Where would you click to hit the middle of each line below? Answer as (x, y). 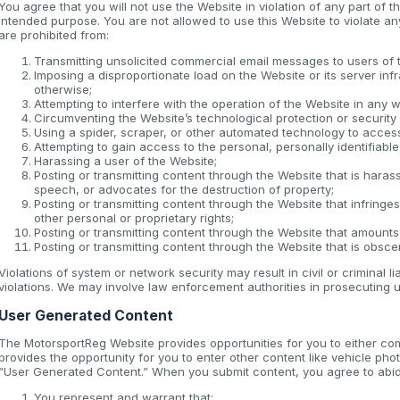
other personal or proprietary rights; (134, 217)
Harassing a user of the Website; (125, 160)
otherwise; (63, 89)
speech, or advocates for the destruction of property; (184, 189)
